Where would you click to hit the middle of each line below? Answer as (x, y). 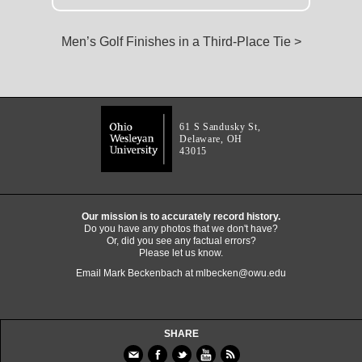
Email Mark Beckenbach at (136, 274)
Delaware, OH (211, 139)
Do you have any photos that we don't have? (181, 229)
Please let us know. (181, 253)
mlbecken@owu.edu (241, 274)
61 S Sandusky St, (220, 127)
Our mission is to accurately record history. (181, 217)
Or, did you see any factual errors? (181, 241)
